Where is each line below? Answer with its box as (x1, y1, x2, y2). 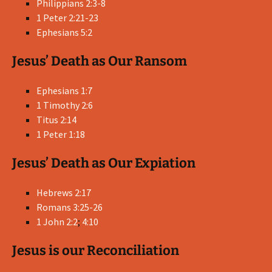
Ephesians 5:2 (36, 26, 92, 38)
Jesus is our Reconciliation (12, 242, 179, 259)
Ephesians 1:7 (36, 84, 92, 97)
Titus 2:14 (36, 114, 76, 126)
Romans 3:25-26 (36, 201, 103, 213)
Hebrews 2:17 (36, 186, 91, 199)
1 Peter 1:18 (36, 128, 85, 140)
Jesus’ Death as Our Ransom (12, 53, 187, 69)
